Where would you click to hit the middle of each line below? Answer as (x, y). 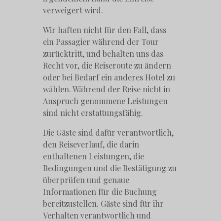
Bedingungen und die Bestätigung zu (110, 168)
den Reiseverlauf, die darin (91, 144)
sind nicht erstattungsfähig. (93, 112)
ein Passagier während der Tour (101, 41)
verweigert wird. (73, 10)
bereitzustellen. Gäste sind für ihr (104, 203)
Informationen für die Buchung (100, 191)
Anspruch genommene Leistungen (106, 101)
